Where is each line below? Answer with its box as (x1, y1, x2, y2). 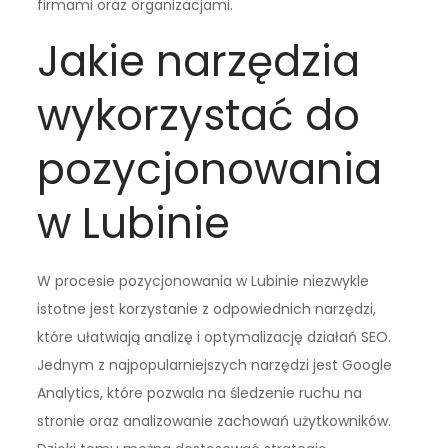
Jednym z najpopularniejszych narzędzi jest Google (37, 354, 393, 375)
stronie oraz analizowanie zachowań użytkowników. (37, 410, 392, 431)
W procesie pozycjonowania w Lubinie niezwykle (37, 270, 370, 291)
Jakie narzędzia (37, 31, 361, 91)
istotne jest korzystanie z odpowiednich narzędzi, (37, 298, 377, 319)
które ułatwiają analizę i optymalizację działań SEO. (37, 326, 392, 347)
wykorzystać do (37, 85, 361, 145)
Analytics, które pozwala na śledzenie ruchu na (37, 382, 363, 403)
